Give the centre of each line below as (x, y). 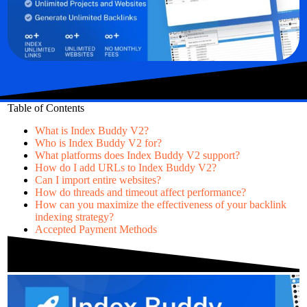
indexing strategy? (74, 217)
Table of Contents (46, 108)
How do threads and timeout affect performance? (140, 192)
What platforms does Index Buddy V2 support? (137, 155)
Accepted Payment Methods (96, 229)
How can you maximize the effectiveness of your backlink (160, 204)
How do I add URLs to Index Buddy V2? (125, 167)
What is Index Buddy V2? (91, 130)
